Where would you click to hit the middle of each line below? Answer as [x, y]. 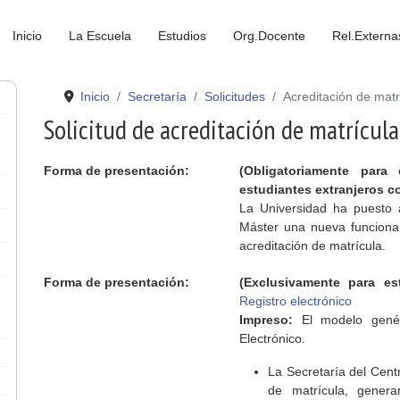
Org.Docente [269, 36]
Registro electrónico [296, 300]
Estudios [182, 36]
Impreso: [266, 319]
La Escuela [100, 36]
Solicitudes [234, 96]
